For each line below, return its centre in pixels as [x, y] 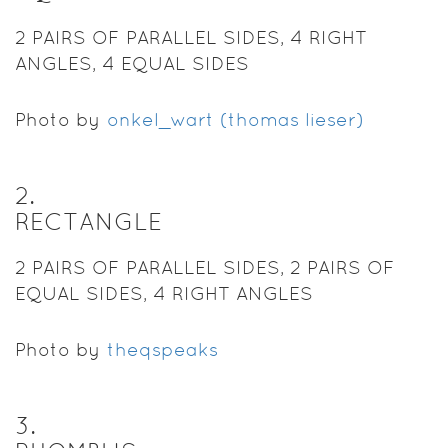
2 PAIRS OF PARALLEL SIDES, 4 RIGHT [191, 37]
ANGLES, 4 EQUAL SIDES [132, 63]
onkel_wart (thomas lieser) [235, 119]
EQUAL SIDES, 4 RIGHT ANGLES [164, 293]
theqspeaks [162, 349]
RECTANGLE [88, 221]
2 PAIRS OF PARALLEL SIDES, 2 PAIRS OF [205, 267]
